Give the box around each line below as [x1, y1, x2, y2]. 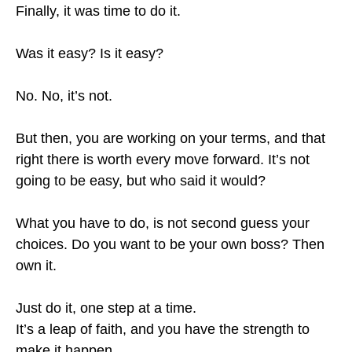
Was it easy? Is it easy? [16, 46, 163, 61]
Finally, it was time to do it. [16, 3, 181, 19]
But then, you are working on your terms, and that [16, 130, 325, 146]
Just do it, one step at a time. [16, 300, 196, 316]
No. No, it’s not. [16, 88, 112, 104]
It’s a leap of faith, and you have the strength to [16, 321, 310, 337]
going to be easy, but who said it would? [16, 173, 266, 189]
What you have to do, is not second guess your [16, 215, 310, 231]
